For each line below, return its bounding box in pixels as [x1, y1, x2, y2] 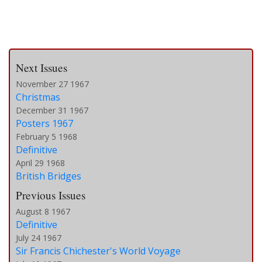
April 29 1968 [16, 157, 65, 169]
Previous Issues [16, 188, 85, 203]
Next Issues [16, 60, 67, 75]
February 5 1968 [16, 131, 77, 143]
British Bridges [16, 170, 81, 183]
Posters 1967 [16, 117, 73, 130]
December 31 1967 [16, 105, 88, 116]
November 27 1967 [16, 78, 89, 90]
